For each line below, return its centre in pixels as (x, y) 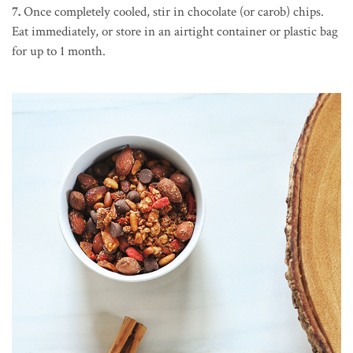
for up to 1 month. (59, 51)
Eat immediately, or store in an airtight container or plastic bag (175, 31)
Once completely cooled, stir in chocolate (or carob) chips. (172, 11)
